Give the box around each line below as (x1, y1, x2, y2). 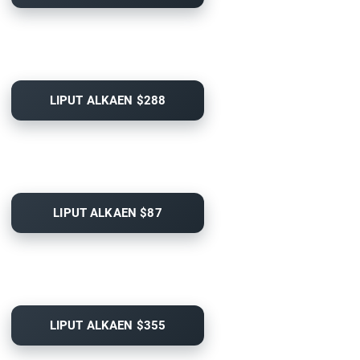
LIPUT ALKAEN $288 (49, 93, 166, 108)
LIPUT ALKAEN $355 (49, 318, 166, 333)
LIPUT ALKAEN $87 (53, 206, 162, 221)
